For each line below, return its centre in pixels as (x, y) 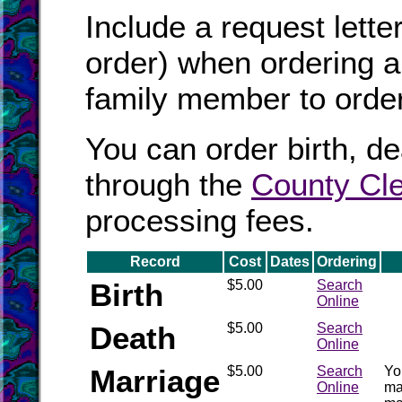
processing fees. (200, 220)
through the (168, 184)
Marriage (155, 381)
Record (155, 262)
